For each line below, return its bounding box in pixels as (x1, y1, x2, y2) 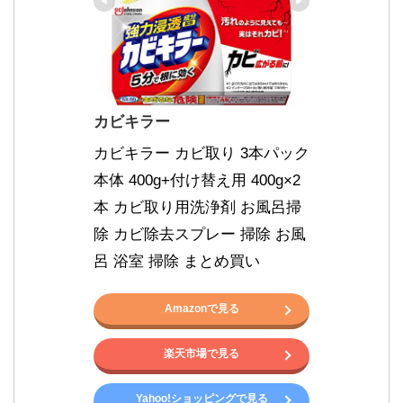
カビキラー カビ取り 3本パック (94, 144, 309, 162)
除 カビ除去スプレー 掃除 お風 (94, 225, 306, 243)
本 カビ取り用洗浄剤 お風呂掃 (94, 198, 301, 216)
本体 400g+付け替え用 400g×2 (94, 171, 300, 189)
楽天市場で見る (164, 346, 239, 360)
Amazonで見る (164, 301, 239, 315)
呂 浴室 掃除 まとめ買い (94, 252, 260, 270)
